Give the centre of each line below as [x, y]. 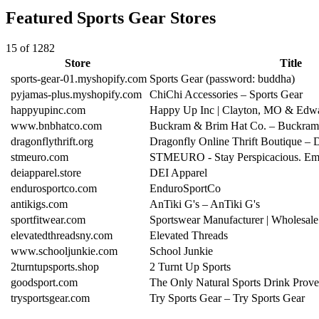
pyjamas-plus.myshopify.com [76, 94]
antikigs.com [39, 204]
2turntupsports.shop [55, 266]
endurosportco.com [54, 188]
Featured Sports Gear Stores [111, 17]
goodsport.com [44, 282]
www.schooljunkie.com [64, 251]
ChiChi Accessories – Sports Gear [226, 94]
